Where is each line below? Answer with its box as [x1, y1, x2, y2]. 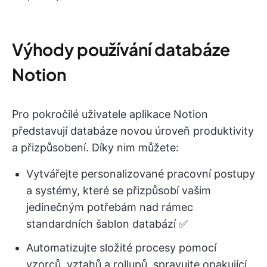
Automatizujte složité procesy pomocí [26, 241, 216, 254]
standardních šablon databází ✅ [26, 218, 188, 231]
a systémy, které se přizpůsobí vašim [26, 184, 211, 197]
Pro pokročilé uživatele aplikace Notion [12, 108, 208, 121]
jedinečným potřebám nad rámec [26, 201, 193, 214]
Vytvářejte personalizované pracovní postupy [26, 167, 255, 181]
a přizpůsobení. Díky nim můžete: [12, 141, 179, 154]
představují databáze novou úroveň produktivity [12, 125, 254, 138]
